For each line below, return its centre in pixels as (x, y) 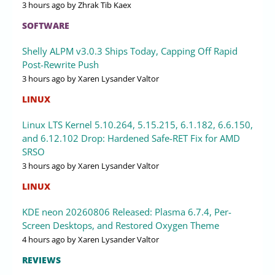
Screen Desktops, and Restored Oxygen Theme (121, 225)
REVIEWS (41, 260)
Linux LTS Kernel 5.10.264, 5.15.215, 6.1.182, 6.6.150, (137, 124)
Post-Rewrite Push (60, 64)
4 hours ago (44, 239)
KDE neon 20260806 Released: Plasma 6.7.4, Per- (127, 211)
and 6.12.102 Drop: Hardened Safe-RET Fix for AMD (131, 138)
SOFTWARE (46, 25)
